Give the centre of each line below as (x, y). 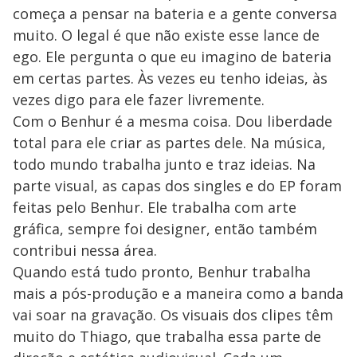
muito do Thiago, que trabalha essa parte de (167, 336)
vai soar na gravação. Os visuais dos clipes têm (173, 314)
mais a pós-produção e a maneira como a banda (178, 293)
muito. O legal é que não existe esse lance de (166, 35)
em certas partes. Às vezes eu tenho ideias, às (170, 78)
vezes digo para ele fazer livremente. (139, 99)
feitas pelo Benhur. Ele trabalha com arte (155, 207)
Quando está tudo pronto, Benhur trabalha (162, 271)
